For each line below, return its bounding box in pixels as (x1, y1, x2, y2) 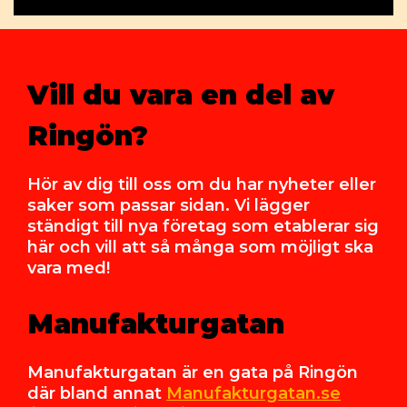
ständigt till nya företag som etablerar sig (27, 216, 379, 237)
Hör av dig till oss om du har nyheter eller (27, 174, 376, 195)
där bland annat (27, 383, 166, 404)
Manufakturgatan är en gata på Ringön (27, 362, 358, 383)
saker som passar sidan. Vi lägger (27, 195, 310, 216)
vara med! (27, 258, 110, 279)
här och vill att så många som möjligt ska (27, 237, 373, 258)
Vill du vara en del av (27, 78, 334, 113)
